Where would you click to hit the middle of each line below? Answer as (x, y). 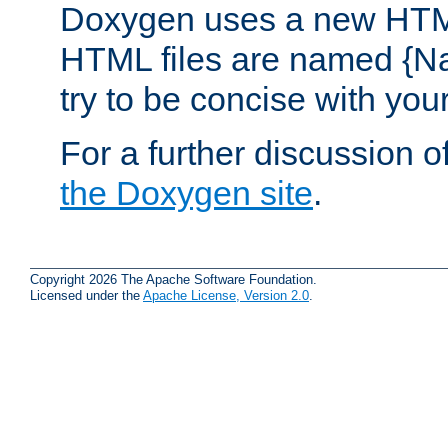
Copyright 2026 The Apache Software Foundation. (173, 280)
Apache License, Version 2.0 (226, 296)
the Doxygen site (186, 192)
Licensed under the (86, 296)
